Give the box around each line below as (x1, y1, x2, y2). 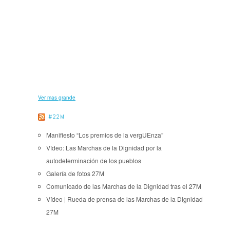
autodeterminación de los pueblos (46, 156, 141, 165)
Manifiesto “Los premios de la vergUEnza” (46, 130, 163, 140)
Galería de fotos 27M (46, 169, 104, 178)
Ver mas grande (38, 94, 75, 102)
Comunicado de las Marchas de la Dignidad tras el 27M (46, 182, 201, 191)
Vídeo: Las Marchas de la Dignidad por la (46, 143, 162, 152)
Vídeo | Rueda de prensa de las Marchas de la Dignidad (46, 195, 203, 204)
